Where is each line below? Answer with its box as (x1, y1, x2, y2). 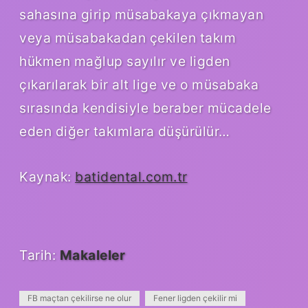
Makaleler (59, 247, 125, 264)
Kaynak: (19, 168, 75, 186)
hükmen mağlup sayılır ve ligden (19, 53, 230, 70)
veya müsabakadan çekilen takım (19, 30, 236, 47)
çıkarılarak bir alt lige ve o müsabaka (19, 76, 258, 93)
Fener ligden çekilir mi (153, 293, 237, 304)
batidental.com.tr (75, 168, 188, 186)
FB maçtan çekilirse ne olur (27, 293, 131, 304)
